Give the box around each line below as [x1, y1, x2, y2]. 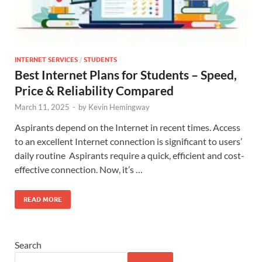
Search [15, 239, 42, 250]
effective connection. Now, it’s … [15, 163, 143, 175]
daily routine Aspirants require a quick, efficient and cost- [15, 149, 244, 161]
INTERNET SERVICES [15, 55, 78, 64]
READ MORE [23, 195, 62, 204]
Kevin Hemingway [88, 102, 150, 112]
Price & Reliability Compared [15, 82, 174, 98]
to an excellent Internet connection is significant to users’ [15, 135, 242, 147]
